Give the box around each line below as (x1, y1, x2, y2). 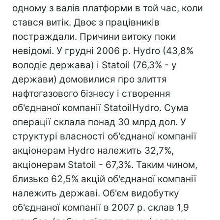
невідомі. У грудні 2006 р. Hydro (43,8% (12, 45, 193, 56)
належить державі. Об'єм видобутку (12, 188, 179, 199)
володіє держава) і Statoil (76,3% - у (12, 59, 177, 71)
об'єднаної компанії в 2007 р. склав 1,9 (12, 202, 189, 213)
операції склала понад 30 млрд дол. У (12, 116, 186, 128)
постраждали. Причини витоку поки (12, 31, 176, 42)
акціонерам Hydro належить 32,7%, (12, 145, 174, 156)
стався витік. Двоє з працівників (12, 17, 160, 28)
